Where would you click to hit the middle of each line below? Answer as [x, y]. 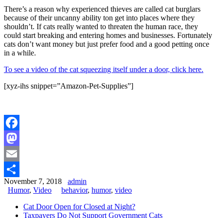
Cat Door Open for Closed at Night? [79, 206]
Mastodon [19, 153]
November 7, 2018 [36, 181]
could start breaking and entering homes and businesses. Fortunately [108, 35]
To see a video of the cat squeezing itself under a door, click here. [104, 69]
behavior [74, 190]
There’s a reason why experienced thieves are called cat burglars [102, 9]
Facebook [19, 138]
